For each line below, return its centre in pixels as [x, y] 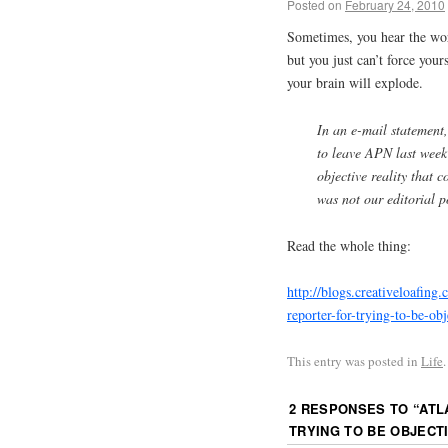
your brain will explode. [355, 82]
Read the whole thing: [349, 245]
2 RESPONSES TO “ [354, 408]
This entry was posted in [354, 361]
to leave [341, 152]
